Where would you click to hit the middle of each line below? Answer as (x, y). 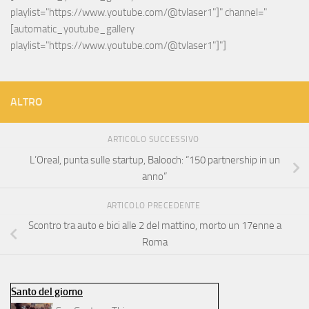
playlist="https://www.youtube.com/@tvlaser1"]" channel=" (139, 13)
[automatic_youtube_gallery (72, 29)
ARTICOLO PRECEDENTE (154, 205)
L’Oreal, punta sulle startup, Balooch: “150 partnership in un (154, 160)
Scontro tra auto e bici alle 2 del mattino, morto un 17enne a (154, 226)
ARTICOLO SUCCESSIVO (154, 140)
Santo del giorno (47, 291)
